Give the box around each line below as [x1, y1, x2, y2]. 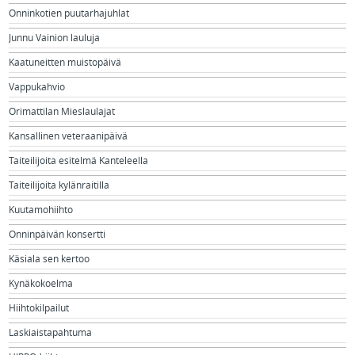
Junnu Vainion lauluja [9, 32, 101, 44]
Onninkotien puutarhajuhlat [9, 8, 130, 20]
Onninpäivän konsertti [9, 229, 106, 241]
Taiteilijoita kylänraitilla [9, 180, 110, 192]
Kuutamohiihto [9, 204, 74, 216]
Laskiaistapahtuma [9, 327, 93, 339]
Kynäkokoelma [9, 278, 74, 290]
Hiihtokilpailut [9, 303, 70, 315]
